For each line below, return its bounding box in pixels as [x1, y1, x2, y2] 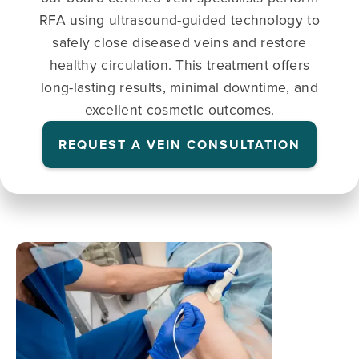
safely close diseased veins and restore [52, 31, 307, 52]
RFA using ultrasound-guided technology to [38, 9, 321, 30]
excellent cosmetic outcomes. [84, 99, 275, 119]
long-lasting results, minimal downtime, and [41, 76, 318, 97]
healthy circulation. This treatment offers [49, 54, 310, 75]
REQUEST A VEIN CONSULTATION [58, 135, 301, 154]
